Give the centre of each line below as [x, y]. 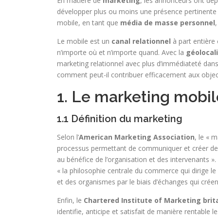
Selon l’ [68, 137]
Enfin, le [70, 200]
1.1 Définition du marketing [120, 119]
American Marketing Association [137, 137]
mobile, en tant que [89, 23]
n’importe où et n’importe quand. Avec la [120, 52]
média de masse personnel [168, 23]
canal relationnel [140, 41]
